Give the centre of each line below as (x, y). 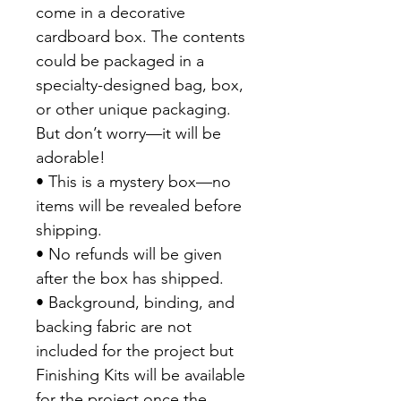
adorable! (71, 158)
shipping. (69, 230)
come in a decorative (111, 13)
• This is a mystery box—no (133, 182)
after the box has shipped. (130, 279)
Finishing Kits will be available (141, 375)
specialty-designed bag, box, (140, 85)
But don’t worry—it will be (128, 134)
